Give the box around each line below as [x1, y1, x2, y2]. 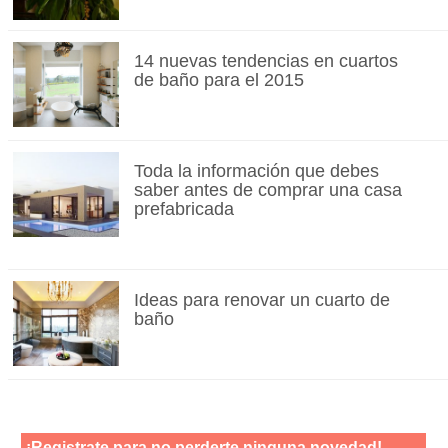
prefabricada [133, 198, 234, 219]
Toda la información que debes [133, 160, 379, 181]
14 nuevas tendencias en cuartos [133, 50, 398, 71]
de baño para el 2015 [133, 69, 304, 90]
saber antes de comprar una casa [133, 179, 402, 200]
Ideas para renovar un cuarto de [133, 289, 390, 310]
